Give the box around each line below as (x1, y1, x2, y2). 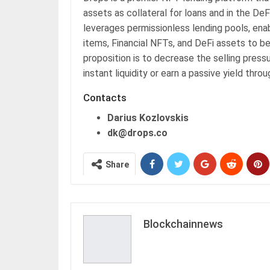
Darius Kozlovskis (107, 111, 189, 124)
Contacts (83, 91, 127, 104)
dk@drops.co (107, 127, 168, 139)
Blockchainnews (143, 217, 223, 230)
